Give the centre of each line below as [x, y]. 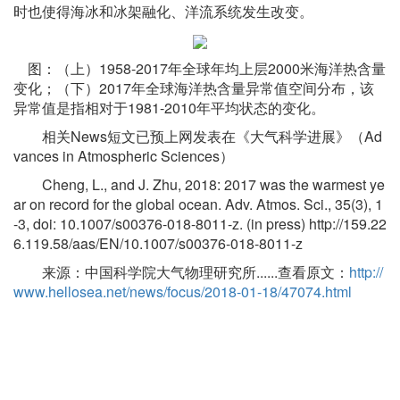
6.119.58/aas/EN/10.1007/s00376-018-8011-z [158, 244]
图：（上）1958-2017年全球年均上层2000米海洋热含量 [200, 69]
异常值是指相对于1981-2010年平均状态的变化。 [169, 108]
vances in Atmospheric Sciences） [124, 156]
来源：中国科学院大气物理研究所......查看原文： [181, 272]
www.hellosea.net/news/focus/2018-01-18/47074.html [183, 292]
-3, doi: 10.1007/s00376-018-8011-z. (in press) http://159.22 [200, 224]
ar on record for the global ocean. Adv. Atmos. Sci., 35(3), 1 [198, 204]
